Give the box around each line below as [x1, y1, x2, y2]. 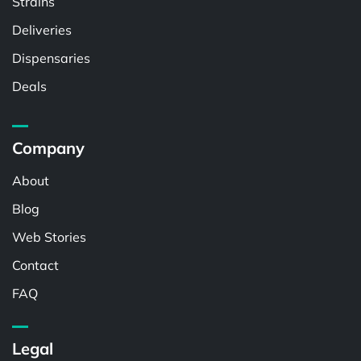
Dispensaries [12, 50, 90, 67]
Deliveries [12, 22, 72, 39]
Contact [12, 257, 59, 274]
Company [12, 138, 85, 159]
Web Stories [12, 229, 86, 246]
